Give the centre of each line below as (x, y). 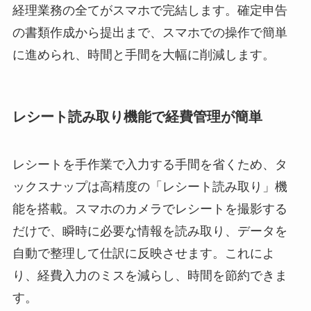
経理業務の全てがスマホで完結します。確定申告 (150, 11)
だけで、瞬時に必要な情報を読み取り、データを (150, 231)
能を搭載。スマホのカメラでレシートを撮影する (150, 209)
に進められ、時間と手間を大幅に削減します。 (143, 55)
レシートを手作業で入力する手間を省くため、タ (150, 164)
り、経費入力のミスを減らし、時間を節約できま (150, 275)
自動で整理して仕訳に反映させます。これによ (143, 253)
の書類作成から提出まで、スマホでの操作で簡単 (150, 33)
